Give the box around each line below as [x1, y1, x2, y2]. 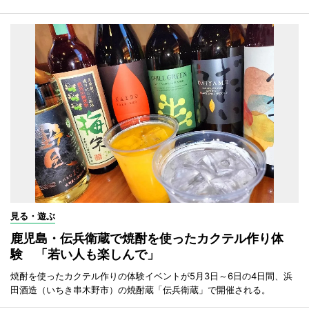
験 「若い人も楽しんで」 [10, 246, 159, 261]
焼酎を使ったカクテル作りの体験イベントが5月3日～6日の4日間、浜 [10, 270, 292, 281]
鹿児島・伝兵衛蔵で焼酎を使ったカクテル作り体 [10, 230, 283, 246]
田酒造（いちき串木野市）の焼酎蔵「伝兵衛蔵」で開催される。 [10, 283, 270, 295]
